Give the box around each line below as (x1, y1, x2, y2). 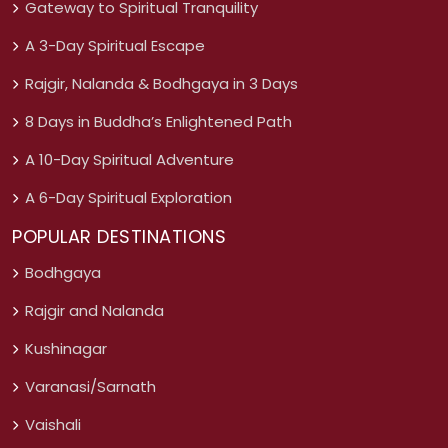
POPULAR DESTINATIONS (12, 224, 226, 250)
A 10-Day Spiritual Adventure (25, 149, 234, 171)
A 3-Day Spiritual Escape (25, 35, 205, 57)
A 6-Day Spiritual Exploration (25, 187, 232, 209)
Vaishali (25, 414, 81, 436)
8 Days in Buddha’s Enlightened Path (25, 111, 292, 133)
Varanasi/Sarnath (25, 376, 156, 398)
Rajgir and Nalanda (25, 300, 164, 322)
